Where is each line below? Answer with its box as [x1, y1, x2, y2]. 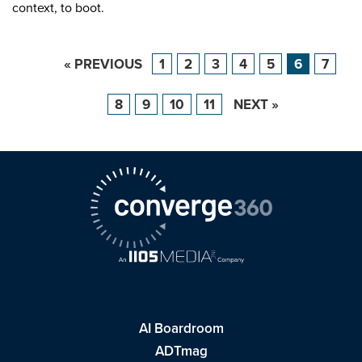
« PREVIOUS [63, 54, 142, 74]
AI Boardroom [138, 318, 224, 338]
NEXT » [234, 95, 279, 114]
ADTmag [154, 341, 208, 360]
